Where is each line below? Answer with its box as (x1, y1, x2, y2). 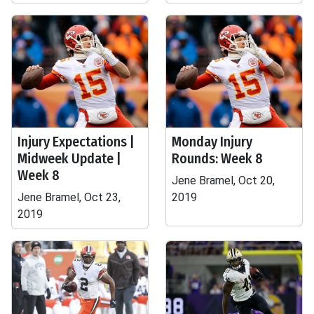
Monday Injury (172, 133, 252, 150)
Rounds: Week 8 (172, 150, 263, 167)
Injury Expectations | (18, 133, 135, 150)
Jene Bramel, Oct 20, (172, 174, 275, 187)
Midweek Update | (18, 150, 121, 167)
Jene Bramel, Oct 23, (18, 191, 121, 204)
